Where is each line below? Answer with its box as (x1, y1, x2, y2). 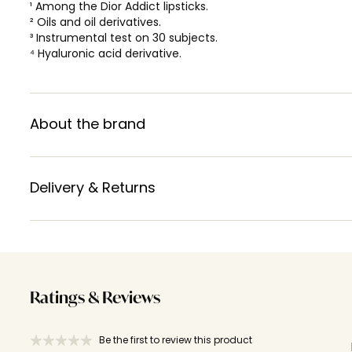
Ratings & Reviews (30, 291, 160, 307)
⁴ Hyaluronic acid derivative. (30, 45, 181, 61)
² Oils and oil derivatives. (30, 13, 161, 30)
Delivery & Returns (30, 177, 156, 197)
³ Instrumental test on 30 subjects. (30, 29, 218, 46)
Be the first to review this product (99, 332, 252, 346)
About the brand (30, 113, 145, 134)
